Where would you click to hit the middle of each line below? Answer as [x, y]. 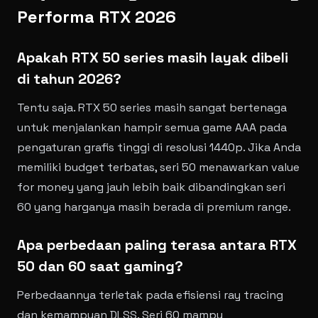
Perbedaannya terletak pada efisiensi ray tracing [150, 295]
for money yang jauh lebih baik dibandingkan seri [151, 187]
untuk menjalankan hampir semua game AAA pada [152, 127]
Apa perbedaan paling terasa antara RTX [157, 245]
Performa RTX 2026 [97, 17]
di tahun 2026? [69, 79]
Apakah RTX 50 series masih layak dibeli [153, 57]
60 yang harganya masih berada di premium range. [154, 207]
